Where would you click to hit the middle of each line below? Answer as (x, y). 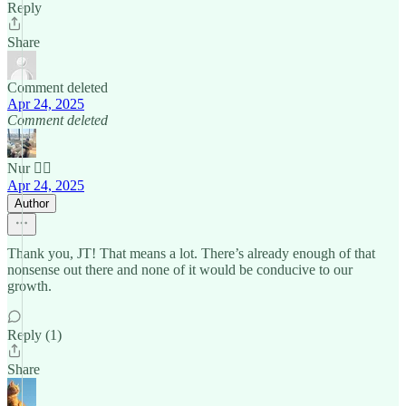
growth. (29, 286)
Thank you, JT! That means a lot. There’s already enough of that (191, 253)
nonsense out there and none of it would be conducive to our (180, 270)
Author (32, 203)
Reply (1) (34, 335)
